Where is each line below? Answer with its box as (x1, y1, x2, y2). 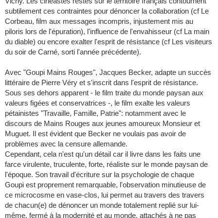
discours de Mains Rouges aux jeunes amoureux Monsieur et (5, 119, 200, 128)
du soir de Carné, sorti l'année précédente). (5, 48, 141, 56)
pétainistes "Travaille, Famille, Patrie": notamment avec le (5, 109, 186, 118)
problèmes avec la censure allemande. (5, 140, 127, 148)
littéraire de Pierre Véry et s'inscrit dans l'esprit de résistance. (5, 78, 198, 87)
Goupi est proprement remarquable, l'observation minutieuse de (5, 181, 206, 189)
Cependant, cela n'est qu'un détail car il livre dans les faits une (5, 150, 200, 159)
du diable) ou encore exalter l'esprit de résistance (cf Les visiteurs (5, 37, 212, 46)
